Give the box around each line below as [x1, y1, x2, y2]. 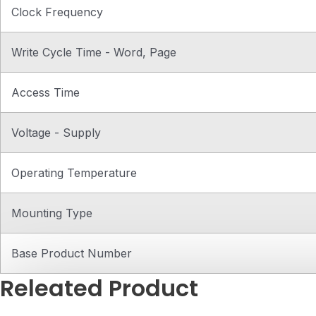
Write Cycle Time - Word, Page [11, 45, 176, 60]
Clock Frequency [11, 5, 103, 20]
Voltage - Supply [11, 126, 101, 140]
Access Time [11, 85, 80, 100]
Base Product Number [11, 246, 132, 261]
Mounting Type [11, 206, 92, 221]
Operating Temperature [11, 166, 137, 181]
